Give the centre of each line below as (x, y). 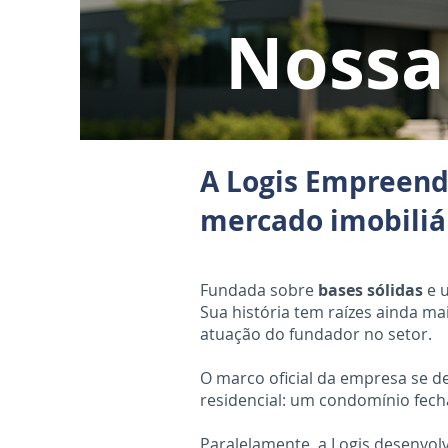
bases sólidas (370, 290)
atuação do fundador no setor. (316, 334)
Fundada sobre (259, 290)
